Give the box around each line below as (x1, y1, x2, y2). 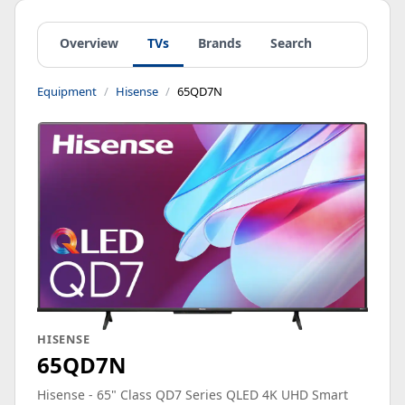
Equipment (37, 83, 97, 99)
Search (270, 34, 312, 52)
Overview (60, 34, 118, 52)
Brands (198, 34, 241, 52)
